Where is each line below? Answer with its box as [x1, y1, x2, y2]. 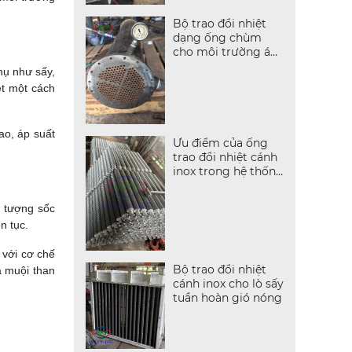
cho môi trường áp [172, 44, 277, 59]
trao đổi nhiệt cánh [172, 150, 277, 165]
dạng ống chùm [172, 30, 262, 45]
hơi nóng [172, 178, 222, 193]
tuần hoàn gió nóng [172, 291, 282, 306]
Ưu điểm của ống [172, 136, 268, 151]
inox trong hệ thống [172, 164, 284, 179]
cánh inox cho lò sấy [172, 277, 284, 291]
